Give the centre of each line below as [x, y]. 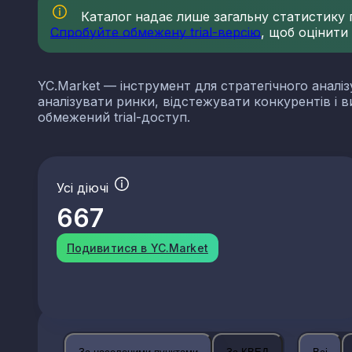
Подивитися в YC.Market [137, 248]
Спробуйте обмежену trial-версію [156, 33]
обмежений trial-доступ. [114, 117]
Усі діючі [84, 188]
